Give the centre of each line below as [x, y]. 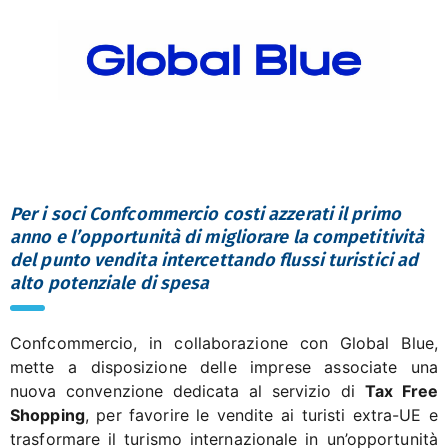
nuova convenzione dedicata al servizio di [187, 390]
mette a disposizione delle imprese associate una [224, 366]
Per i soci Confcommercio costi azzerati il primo [205, 213]
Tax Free [401, 390]
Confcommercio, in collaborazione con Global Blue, [224, 342]
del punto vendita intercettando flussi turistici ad [214, 259]
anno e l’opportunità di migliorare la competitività [217, 236]
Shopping [47, 414]
